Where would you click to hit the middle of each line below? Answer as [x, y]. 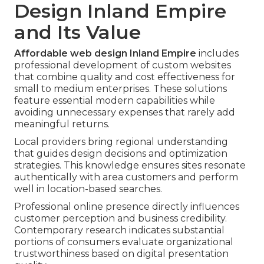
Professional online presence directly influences [127, 207]
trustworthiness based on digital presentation [121, 254]
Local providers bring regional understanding [121, 142]
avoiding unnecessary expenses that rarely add [125, 113]
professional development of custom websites [123, 65]
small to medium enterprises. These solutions [121, 89]
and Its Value [77, 32]
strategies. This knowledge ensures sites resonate [130, 166]
